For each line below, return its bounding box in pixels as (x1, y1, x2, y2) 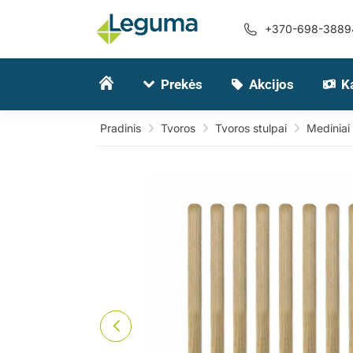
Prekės (160, 76, 203, 92)
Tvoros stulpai (215, 121, 287, 135)
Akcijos (249, 76, 294, 92)
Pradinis (100, 121, 141, 135)
